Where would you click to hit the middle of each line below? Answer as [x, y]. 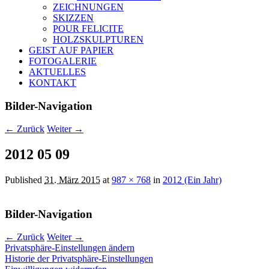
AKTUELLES [57, 71]
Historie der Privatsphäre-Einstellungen [79, 259]
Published [25, 180]
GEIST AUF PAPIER [71, 50]
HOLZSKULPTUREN [98, 39]
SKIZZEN [73, 17]
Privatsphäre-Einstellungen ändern [70, 248]
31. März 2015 [72, 180]
